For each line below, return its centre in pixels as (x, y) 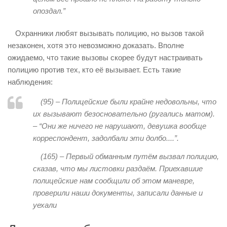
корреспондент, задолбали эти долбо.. (102, 138)
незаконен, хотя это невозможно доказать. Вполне (96, 46)
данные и (187, 193)
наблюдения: (30, 82)
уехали (45, 205)
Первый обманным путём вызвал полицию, (142, 156)
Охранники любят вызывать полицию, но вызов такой (109, 33)
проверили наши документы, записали (102, 193)
